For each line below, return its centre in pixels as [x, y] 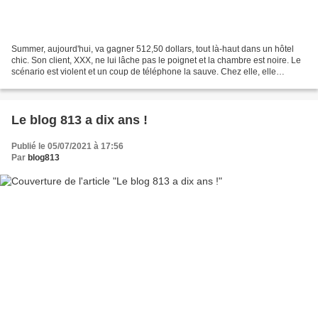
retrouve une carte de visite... [67, 83]
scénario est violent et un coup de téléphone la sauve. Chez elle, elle [144, 71]
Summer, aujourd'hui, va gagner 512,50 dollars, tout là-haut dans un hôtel [153, 49]
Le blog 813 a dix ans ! [79, 120]
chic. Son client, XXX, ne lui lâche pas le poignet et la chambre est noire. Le [156, 60]
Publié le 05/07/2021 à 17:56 [67, 146]
